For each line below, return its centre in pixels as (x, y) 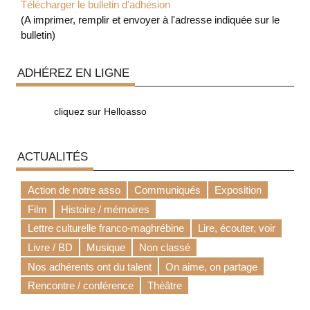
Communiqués (167, 190)
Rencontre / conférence (80, 286)
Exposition (238, 190)
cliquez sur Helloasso (101, 112)
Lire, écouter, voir (236, 228)
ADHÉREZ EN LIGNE (73, 72)
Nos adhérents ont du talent (89, 266)
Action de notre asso (74, 190)
